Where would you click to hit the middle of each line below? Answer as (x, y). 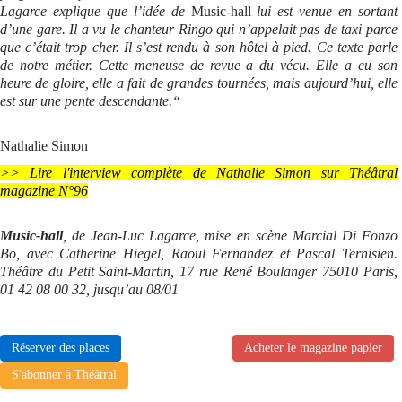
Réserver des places (61, 347)
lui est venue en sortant (324, 11)
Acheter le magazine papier (313, 347)
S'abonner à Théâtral (64, 374)
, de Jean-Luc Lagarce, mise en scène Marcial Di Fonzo (230, 235)
